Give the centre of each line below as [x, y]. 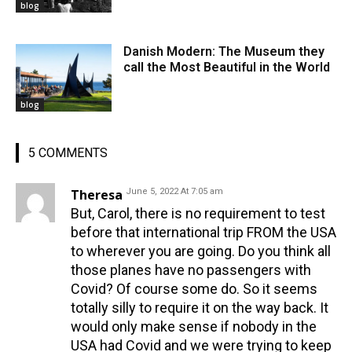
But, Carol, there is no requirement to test [198, 213]
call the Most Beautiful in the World [227, 68]
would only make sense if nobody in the [194, 326]
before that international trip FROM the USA [203, 232]
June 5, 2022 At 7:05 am [174, 191]
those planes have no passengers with [191, 269]
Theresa [97, 194]
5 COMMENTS [68, 152]
